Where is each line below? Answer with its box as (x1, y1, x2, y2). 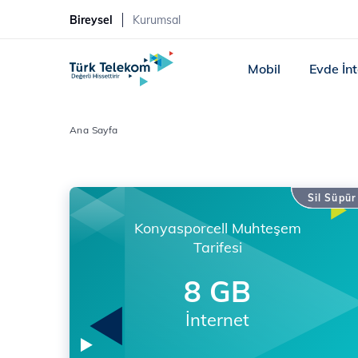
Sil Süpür (307, 192, 356, 204)
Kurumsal (133, 13, 181, 27)
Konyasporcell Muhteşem (133, 219, 301, 237)
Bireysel (70, 13, 113, 27)
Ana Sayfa (70, 124, 118, 136)
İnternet (185, 308, 249, 330)
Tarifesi (193, 238, 242, 257)
